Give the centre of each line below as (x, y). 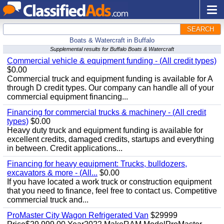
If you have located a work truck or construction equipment (109, 182)
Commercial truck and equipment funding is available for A (110, 79)
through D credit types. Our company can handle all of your (110, 88)
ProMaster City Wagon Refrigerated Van (78, 215)
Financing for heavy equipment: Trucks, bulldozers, (97, 164)
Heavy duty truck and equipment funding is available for (105, 130)
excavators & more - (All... (52, 173)
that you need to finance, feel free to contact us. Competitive (112, 191)
